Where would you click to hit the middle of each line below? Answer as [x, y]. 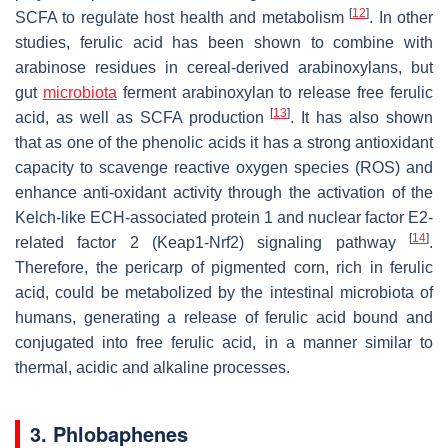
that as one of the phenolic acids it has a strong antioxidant [224, 142]
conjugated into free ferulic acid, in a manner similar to [224, 342]
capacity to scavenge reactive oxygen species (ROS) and [224, 167]
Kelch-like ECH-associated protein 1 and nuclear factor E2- [224, 217]
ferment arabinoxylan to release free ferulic [275, 92]
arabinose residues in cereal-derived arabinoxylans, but [224, 67]
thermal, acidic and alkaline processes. [152, 367]
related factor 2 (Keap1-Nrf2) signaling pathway [212, 242]
